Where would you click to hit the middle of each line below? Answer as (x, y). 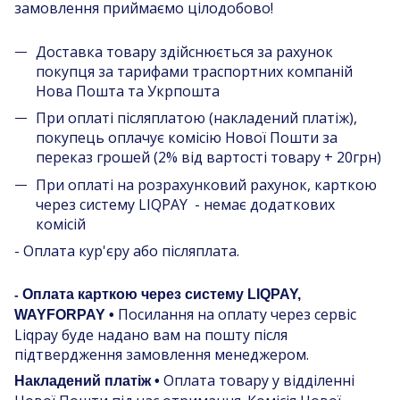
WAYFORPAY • (66, 315)
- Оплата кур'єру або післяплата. (127, 251)
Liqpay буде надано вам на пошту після (151, 335)
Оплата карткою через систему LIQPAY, (162, 295)
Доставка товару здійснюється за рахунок (184, 51)
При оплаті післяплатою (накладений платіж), (196, 118)
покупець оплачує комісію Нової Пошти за (187, 138)
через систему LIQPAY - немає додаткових (185, 204)
